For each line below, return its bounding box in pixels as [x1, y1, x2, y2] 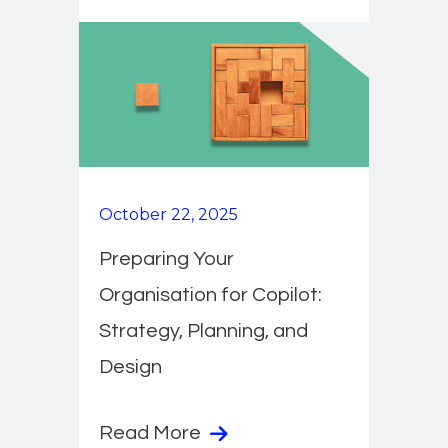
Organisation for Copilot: [99, 285, 322, 306]
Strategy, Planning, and [99, 321, 308, 342]
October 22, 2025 [99, 205, 238, 225]
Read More [99, 423, 205, 444]
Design [99, 357, 162, 378]
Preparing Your [99, 249, 234, 270]
